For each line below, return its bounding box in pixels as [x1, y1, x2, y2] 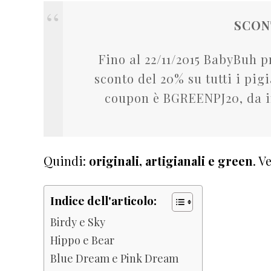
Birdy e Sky [50, 214, 105, 229]
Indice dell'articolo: [50, 192, 157, 209]
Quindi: [44, 152, 89, 169]
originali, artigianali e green [89, 152, 253, 169]
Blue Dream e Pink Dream [50, 250, 178, 266]
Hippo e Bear [50, 232, 114, 247]
